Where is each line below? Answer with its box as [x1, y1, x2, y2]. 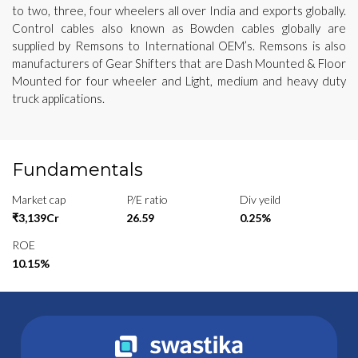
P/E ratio [125, 192, 168, 206]
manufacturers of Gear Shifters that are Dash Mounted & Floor [12, 55, 346, 70]
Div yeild [240, 192, 281, 206]
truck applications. [12, 90, 105, 105]
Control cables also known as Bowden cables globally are [12, 20, 346, 35]
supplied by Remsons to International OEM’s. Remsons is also [12, 38, 346, 53]
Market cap [12, 192, 66, 206]
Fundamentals [12, 158, 143, 181]
